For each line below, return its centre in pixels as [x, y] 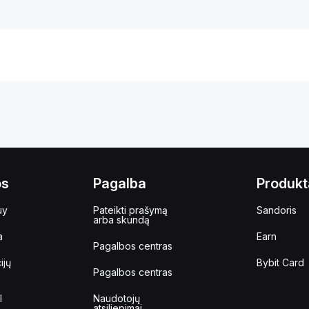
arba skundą [121, 220]
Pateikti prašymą [130, 210]
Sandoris [276, 210]
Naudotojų [117, 298]
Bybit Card [280, 262]
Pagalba [120, 183]
